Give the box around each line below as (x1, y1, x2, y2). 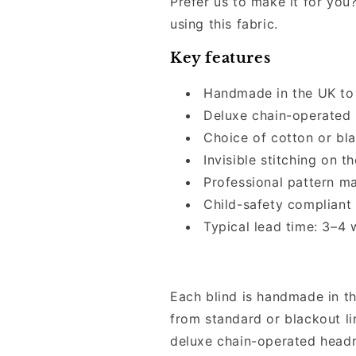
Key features (170, 49, 271, 67)
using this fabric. (170, 16, 278, 32)
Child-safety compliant (203, 196, 352, 212)
